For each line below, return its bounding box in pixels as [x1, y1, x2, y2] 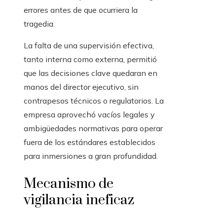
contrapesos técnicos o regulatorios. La [24, 96, 164, 106]
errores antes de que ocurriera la [24, 5, 138, 15]
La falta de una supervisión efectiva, [24, 40, 154, 51]
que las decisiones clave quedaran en [24, 68, 157, 78]
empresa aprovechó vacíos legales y [24, 110, 155, 120]
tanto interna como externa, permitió [24, 54, 157, 65]
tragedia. [24, 19, 55, 29]
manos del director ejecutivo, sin [24, 82, 139, 92]
